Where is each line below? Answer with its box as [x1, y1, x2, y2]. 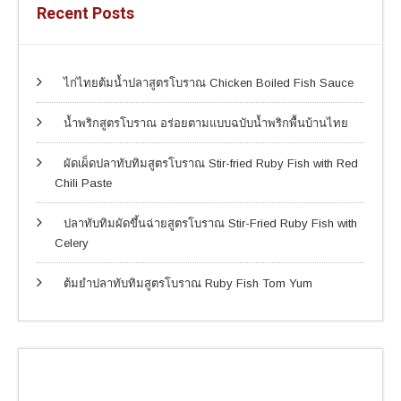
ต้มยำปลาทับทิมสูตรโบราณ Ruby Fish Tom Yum [64, 276, 312, 290]
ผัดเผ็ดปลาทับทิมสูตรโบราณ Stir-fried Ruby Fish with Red [64, 156, 358, 170]
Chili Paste [55, 175, 112, 190]
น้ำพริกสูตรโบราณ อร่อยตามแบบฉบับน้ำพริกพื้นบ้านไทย [64, 115, 348, 130]
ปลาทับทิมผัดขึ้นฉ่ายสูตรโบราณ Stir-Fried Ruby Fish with [64, 216, 357, 230]
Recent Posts [37, 3, 134, 22]
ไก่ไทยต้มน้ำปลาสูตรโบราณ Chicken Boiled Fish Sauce [64, 75, 354, 90]
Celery [55, 235, 89, 250]
